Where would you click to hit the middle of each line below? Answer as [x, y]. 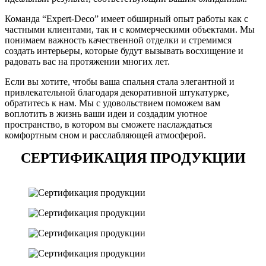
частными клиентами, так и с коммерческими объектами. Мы [130, 30]
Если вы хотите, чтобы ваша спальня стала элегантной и [120, 82]
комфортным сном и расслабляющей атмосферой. [105, 135]
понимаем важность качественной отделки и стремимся [118, 40]
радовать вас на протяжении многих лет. [87, 62]
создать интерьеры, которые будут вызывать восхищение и [124, 51]
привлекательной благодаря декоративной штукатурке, [117, 93]
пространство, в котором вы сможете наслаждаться [108, 125]
